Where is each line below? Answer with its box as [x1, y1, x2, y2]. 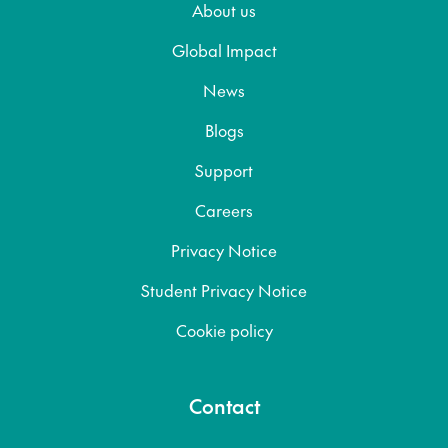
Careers [195, 198, 253, 221]
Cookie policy [175, 318, 273, 341]
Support [195, 158, 253, 181]
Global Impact [171, 38, 277, 61]
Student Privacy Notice [141, 278, 307, 301]
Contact [188, 391, 260, 420]
